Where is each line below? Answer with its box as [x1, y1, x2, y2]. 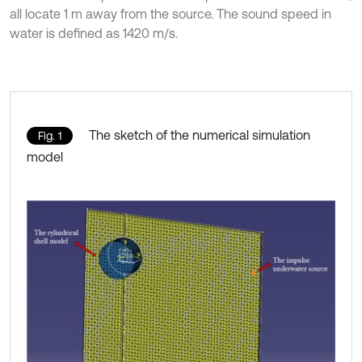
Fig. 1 [38, 129, 61, 143]
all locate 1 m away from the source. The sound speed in [10, 6, 331, 22]
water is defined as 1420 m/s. [10, 26, 178, 41]
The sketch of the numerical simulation [89, 128, 310, 143]
